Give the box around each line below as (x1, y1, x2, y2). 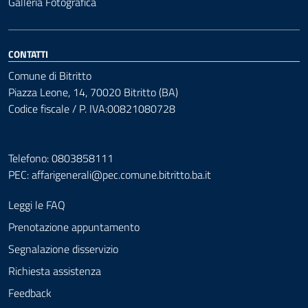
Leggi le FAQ (8, 197, 65, 213)
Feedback (8, 285, 52, 301)
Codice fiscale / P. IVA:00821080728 (8, 100, 175, 117)
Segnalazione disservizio (8, 241, 118, 257)
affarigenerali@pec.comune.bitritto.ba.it (32, 166, 211, 183)
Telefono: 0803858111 (8, 150, 113, 166)
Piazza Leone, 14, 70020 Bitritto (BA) (8, 84, 178, 100)
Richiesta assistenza (8, 263, 101, 279)
